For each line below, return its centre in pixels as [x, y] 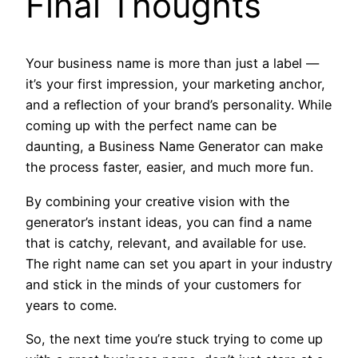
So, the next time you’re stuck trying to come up [174, 339]
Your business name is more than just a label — [172, 64]
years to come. [71, 305]
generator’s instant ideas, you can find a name [169, 222]
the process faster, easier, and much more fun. [169, 167]
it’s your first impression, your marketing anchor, [175, 84]
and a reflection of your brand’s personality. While [179, 105]
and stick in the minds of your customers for [163, 284]
